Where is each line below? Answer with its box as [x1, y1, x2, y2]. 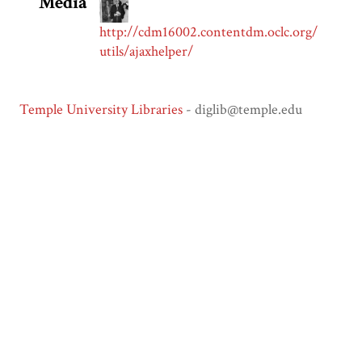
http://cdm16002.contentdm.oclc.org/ [99, 23, 318, 42]
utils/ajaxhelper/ [99, 42, 193, 61]
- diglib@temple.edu [183, 100, 302, 120]
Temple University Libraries [19, 100, 183, 120]
